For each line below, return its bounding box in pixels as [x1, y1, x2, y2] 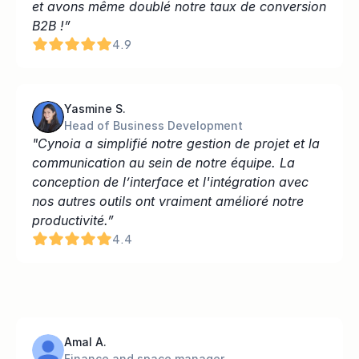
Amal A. [64, 335, 107, 349]
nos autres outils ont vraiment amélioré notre [32, 193, 304, 209]
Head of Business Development [64, 119, 243, 132]
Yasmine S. [64, 102, 126, 115]
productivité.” [32, 212, 114, 228]
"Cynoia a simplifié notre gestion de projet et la [32, 135, 320, 151]
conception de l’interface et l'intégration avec [32, 174, 309, 190]
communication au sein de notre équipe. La [32, 155, 295, 171]
